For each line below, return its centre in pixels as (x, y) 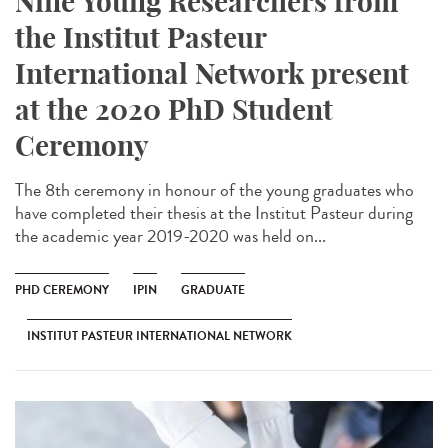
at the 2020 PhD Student (174, 109)
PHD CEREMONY (62, 289)
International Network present (212, 73)
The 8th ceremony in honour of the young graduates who (214, 189)
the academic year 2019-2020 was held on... (170, 235)
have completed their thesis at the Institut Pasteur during (214, 212)
